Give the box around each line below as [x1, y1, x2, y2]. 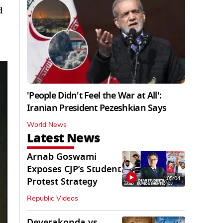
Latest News [27, 129, 100, 148]
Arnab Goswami [27, 150, 97, 164]
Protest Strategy [27, 175, 98, 189]
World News [27, 121, 67, 129]
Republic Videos [27, 195, 78, 203]
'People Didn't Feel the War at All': [27, 89, 162, 103]
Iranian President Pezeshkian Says [27, 102, 167, 115]
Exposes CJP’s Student [27, 163, 121, 176]
